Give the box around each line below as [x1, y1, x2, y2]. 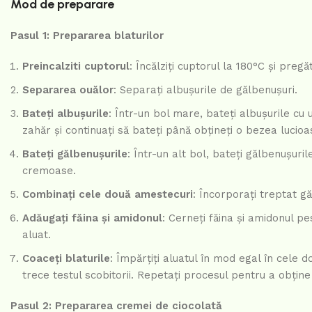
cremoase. [22, 164, 76, 178]
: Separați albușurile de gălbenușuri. [114, 84, 297, 97]
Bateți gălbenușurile [22, 148, 127, 161]
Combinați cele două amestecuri [22, 188, 193, 201]
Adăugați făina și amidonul [22, 212, 162, 225]
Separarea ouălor [22, 84, 114, 97]
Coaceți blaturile [22, 252, 110, 265]
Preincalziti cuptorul [22, 60, 130, 73]
